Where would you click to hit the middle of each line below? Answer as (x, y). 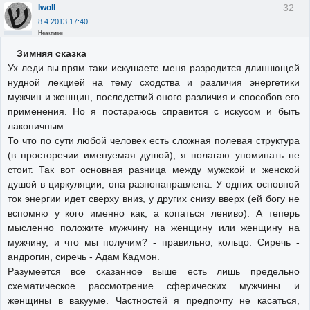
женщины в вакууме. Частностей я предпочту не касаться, (154, 300)
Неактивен (52, 33)
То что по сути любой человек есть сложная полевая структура (154, 140)
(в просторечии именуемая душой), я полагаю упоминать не (154, 155)
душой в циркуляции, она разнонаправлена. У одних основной (154, 184)
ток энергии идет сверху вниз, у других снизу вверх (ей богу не (154, 198)
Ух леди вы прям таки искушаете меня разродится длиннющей (154, 67)
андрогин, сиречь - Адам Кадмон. (84, 256)
